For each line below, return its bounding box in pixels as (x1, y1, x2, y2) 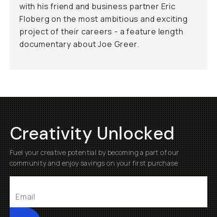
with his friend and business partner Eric (19, 1, 176, 12)
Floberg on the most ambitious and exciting (19, 14, 188, 24)
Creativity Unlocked (10, 122, 175, 145)
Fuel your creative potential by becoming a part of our (10, 148, 179, 157)
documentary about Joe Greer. (19, 39, 139, 49)
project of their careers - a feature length (19, 26, 184, 37)
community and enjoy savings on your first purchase (10, 158, 178, 168)
